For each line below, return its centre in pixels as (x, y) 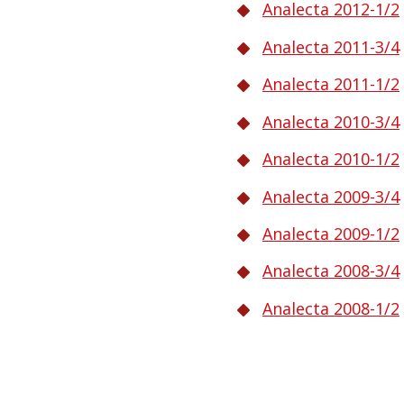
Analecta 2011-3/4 (331, 46)
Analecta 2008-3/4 (331, 271)
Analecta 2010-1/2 (331, 159)
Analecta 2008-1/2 (331, 308)
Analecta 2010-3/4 (331, 121)
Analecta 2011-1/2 (331, 84)
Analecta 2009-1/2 (331, 234)
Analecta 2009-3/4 (331, 196)
